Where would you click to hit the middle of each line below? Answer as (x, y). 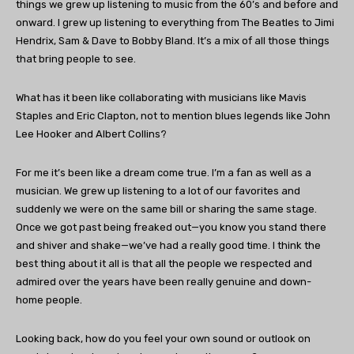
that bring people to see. (76, 59)
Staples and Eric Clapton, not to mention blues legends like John (173, 116)
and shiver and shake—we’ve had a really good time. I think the (168, 246)
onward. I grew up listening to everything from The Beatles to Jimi (175, 23)
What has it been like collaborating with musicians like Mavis (161, 98)
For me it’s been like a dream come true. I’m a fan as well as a (164, 173)
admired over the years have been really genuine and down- (164, 282)
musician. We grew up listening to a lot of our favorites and (158, 191)
